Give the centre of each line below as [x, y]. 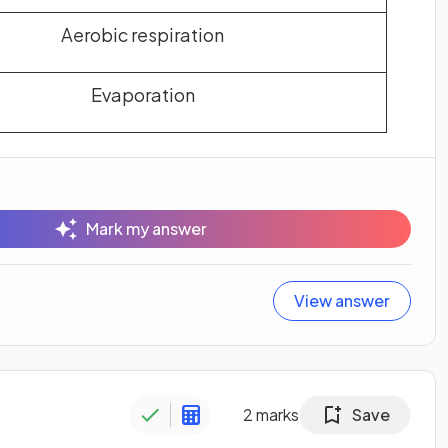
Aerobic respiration [142, 34]
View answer [342, 300]
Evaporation [142, 94]
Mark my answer [146, 228]
